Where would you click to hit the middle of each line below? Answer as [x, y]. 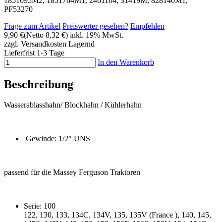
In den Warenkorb [126, 62]
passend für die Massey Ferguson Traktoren [72, 172]
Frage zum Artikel [32, 26]
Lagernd [82, 44]
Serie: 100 [51, 206]
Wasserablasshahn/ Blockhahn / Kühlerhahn [73, 105]
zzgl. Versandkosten [35, 44]
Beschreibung [39, 84]
